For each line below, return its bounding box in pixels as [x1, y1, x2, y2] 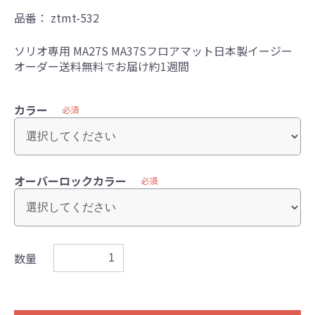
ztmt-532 [51, 9, 99, 27]
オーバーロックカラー [14, 172, 127, 190]
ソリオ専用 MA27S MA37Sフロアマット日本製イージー [14, 42, 292, 60]
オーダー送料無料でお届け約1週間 [14, 58, 189, 75]
